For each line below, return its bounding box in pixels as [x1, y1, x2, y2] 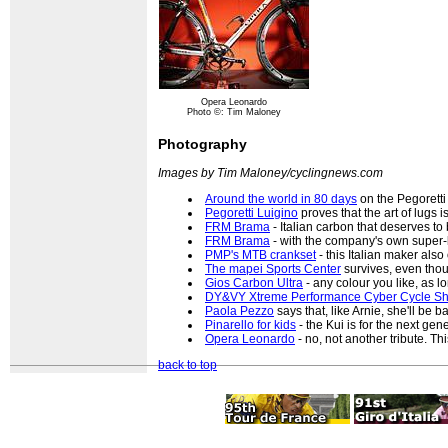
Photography [158, 136, 247, 153]
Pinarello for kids [205, 318, 296, 333]
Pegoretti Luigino [205, 206, 298, 221]
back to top [158, 358, 217, 373]
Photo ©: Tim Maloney [187, 107, 281, 118]
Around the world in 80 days [205, 192, 357, 207]
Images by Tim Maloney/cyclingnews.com [158, 166, 383, 181]
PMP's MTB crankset [205, 248, 316, 263]
